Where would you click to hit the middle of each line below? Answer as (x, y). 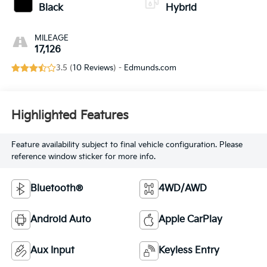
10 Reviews (93, 68)
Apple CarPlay (190, 219)
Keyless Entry (189, 250)
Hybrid (181, 8)
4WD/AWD (183, 188)
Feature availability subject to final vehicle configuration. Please (127, 145)
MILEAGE (51, 38)
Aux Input (52, 250)
